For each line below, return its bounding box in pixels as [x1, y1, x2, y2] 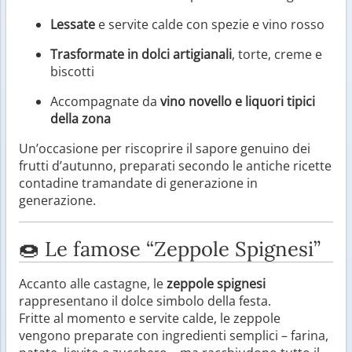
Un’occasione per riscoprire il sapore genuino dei [19, 139, 310, 157]
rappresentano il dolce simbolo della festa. [19, 291, 271, 310]
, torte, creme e [232, 45, 322, 63]
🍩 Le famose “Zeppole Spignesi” [19, 235, 321, 262]
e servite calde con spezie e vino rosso [95, 15, 324, 33]
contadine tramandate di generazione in [19, 174, 258, 192]
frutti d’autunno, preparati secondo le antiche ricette [19, 156, 332, 174]
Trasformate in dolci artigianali [50, 45, 232, 63]
